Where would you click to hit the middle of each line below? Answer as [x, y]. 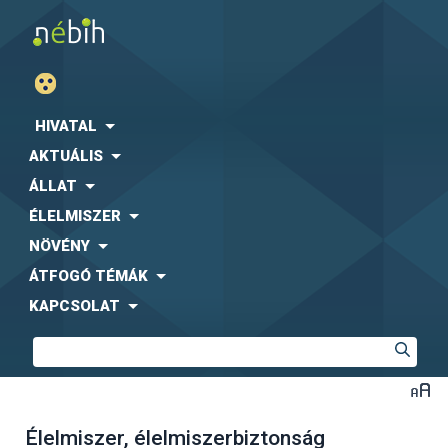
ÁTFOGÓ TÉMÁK [88, 276]
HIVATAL [66, 126]
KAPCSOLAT [74, 306]
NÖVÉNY [59, 246]
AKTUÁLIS [66, 156]
